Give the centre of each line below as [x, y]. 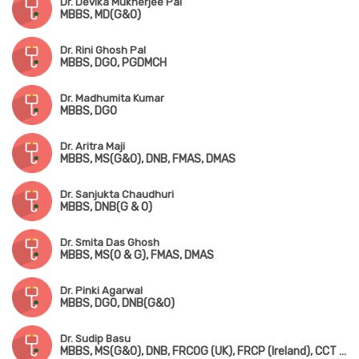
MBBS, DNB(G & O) [106, 208]
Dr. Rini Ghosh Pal [103, 50]
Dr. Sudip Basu [95, 339]
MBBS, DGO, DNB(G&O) [117, 304]
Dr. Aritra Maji [93, 147]
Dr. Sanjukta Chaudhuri [117, 195]
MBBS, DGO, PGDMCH [113, 63]
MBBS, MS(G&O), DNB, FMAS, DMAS [148, 159]
